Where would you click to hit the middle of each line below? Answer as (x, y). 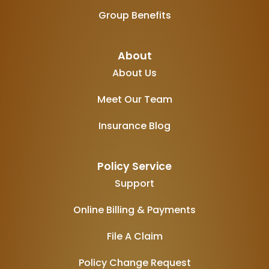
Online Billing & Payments (134, 210)
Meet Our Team (134, 100)
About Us (134, 73)
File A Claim (134, 237)
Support (134, 184)
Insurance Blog (134, 126)
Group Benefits (134, 16)
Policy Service (134, 167)
